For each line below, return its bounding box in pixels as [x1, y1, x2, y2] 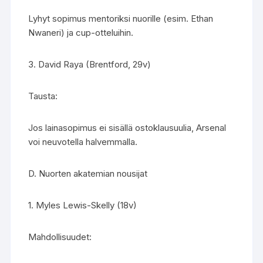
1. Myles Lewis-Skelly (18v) [28, 200, 137, 211]
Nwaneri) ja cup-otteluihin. [28, 27, 134, 38]
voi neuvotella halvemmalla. [28, 136, 138, 147]
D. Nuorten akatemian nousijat [28, 168, 148, 179]
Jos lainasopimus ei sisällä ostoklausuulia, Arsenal [28, 122, 227, 133]
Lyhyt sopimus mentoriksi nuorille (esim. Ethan [28, 13, 214, 24]
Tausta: [28, 90, 58, 102]
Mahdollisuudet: [28, 231, 92, 242]
